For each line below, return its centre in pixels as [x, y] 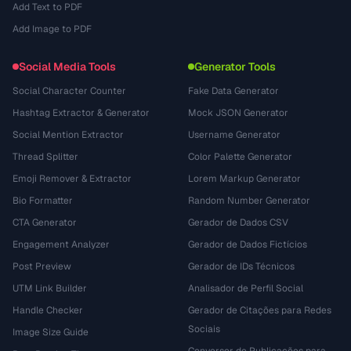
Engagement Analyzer [61, 244]
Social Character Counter [69, 91]
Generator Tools [235, 67]
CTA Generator [45, 223]
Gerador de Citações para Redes [260, 310]
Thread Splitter [45, 157]
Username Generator [234, 135]
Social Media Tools [67, 67]
